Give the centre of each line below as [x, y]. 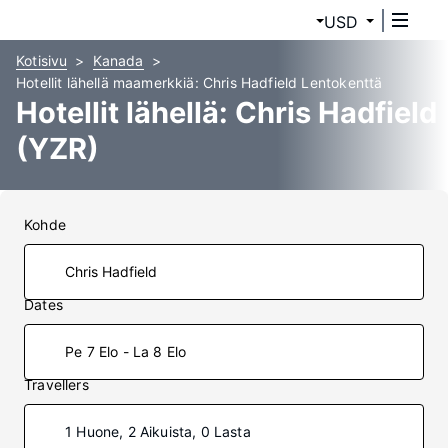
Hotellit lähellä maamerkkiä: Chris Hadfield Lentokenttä [199, 82]
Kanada [118, 60]
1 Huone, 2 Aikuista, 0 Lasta [158, 431]
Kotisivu [42, 60]
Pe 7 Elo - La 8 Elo [126, 351]
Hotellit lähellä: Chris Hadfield [226, 112]
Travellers [56, 384]
